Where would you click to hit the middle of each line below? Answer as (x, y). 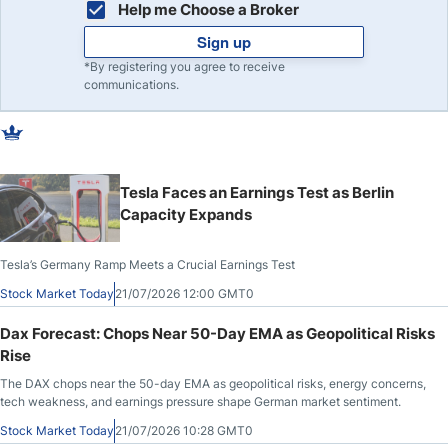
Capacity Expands (186, 214)
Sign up (224, 41)
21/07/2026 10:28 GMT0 (184, 430)
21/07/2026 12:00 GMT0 (184, 293)
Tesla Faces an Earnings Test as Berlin (257, 192)
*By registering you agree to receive (184, 66)
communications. (131, 84)
